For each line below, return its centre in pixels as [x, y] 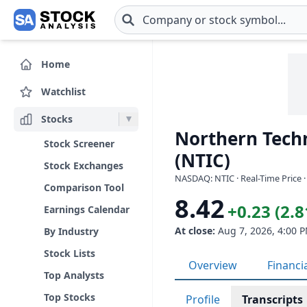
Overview [213, 265]
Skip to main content [64, 27]
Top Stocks [70, 297]
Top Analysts [74, 275]
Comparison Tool [84, 187]
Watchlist [63, 91]
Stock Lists [70, 253]
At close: [195, 231]
